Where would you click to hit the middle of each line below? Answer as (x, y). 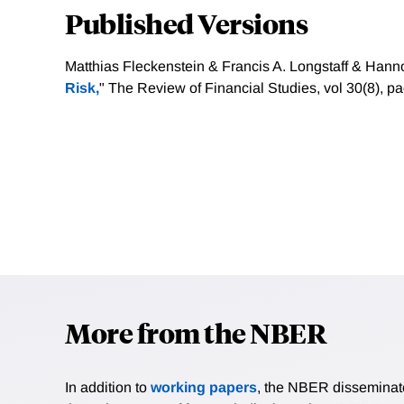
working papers (204, 388)
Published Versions (186, 23)
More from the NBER (196, 333)
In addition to (108, 388)
